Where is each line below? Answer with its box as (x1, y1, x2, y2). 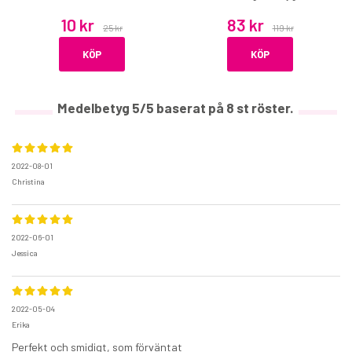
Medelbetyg (57, 100, 132, 116)
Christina (12, 177, 45, 187)
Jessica (12, 248, 38, 258)
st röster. (234, 100, 294, 116)
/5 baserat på (140, 100, 226, 116)
